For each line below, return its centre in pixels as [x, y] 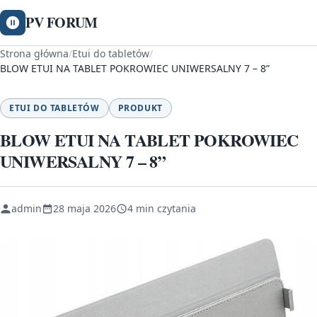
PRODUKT [140, 108]
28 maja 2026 [85, 208]
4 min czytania [162, 208]
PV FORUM [62, 22]
